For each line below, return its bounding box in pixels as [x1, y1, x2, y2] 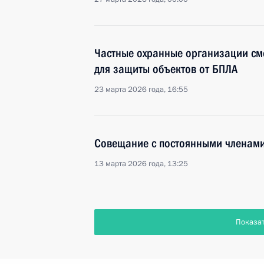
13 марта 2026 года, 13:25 [94, 159, 188, 169]
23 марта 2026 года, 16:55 [94, 84, 188, 95]
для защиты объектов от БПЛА [94, 62, 237, 76]
